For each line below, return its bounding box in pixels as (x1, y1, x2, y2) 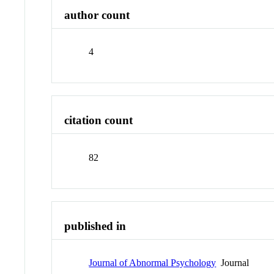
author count (64, 8, 130, 21)
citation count (64, 114, 133, 127)
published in (64, 219, 127, 232)
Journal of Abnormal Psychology (89, 257, 217, 268)
